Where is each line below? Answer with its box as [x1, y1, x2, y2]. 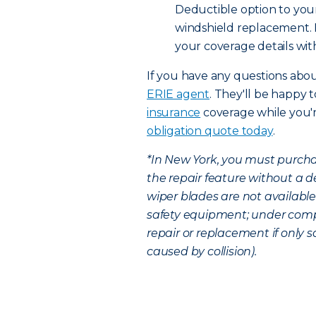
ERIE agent [147, 87, 210, 101]
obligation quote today [147, 124, 273, 138]
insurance [147, 106, 201, 119]
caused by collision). [147, 245, 257, 258]
